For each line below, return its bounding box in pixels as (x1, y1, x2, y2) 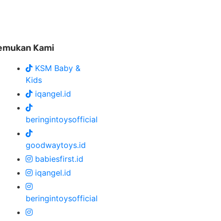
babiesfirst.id (35, 154, 83, 164)
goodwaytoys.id (25, 140, 86, 150)
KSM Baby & (35, 63, 80, 74)
